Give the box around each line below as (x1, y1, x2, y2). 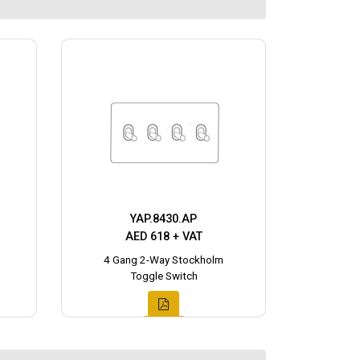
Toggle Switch (129, 270, 198, 283)
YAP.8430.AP (130, 212, 197, 227)
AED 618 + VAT (125, 230, 202, 244)
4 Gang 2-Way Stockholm (104, 254, 223, 267)
